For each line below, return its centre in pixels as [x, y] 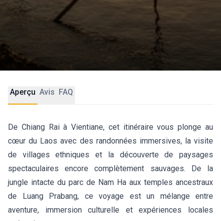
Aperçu [23, 92]
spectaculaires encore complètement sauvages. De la [110, 168]
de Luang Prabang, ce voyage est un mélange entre [110, 196]
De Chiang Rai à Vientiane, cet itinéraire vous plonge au [110, 127]
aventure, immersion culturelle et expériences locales [110, 210]
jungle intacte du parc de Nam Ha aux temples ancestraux [110, 182]
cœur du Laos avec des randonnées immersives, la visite [110, 141]
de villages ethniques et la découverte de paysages [110, 155]
